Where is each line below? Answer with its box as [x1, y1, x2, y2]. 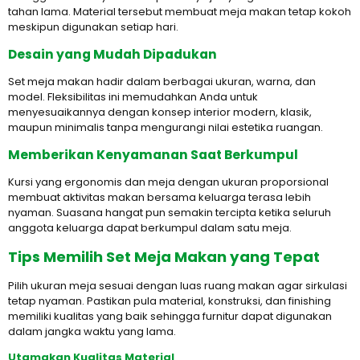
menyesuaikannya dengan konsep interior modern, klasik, [8, 104, 312, 120]
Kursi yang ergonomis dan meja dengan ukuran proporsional [8, 174, 329, 190]
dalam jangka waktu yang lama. [8, 324, 176, 339]
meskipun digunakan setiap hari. [8, 19, 178, 35]
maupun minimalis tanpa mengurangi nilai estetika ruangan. [8, 120, 323, 135]
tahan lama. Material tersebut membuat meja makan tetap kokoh [8, 4, 351, 19]
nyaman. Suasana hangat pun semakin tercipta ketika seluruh [8, 205, 331, 220]
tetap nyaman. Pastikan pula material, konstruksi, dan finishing [8, 293, 331, 309]
